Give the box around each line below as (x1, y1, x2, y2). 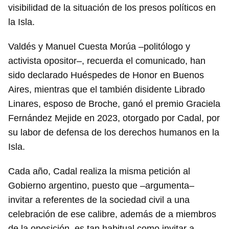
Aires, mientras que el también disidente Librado (8, 84, 205, 95)
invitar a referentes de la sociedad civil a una (8, 195, 190, 205)
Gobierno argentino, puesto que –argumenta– (8, 180, 194, 191)
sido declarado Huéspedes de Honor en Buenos (8, 70, 204, 81)
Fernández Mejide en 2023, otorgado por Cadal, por (8, 113, 220, 124)
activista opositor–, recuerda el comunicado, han (8, 56, 205, 66)
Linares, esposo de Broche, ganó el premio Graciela (8, 99, 220, 109)
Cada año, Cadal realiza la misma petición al (8, 166, 190, 177)
